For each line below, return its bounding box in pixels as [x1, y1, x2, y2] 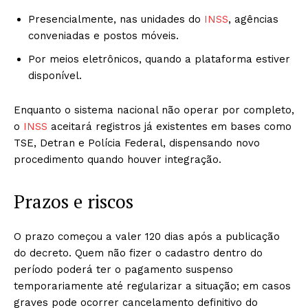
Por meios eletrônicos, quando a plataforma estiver [28, 53, 290, 65]
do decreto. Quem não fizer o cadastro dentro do [14, 247, 263, 259]
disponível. [28, 69, 82, 82]
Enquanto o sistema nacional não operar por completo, [14, 104, 294, 116]
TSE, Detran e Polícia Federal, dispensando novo [14, 137, 260, 149]
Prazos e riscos [14, 189, 133, 214]
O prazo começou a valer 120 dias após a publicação [14, 230, 280, 243]
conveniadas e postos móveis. [28, 30, 179, 42]
